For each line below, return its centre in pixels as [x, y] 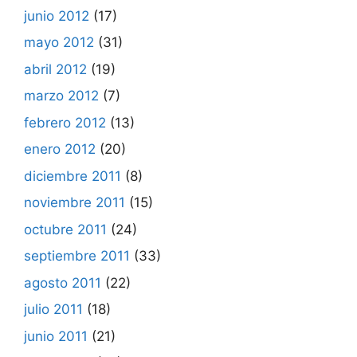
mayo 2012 [59, 42]
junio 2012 [57, 16]
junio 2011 [56, 336]
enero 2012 [60, 149]
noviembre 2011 [75, 202]
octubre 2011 [65, 229]
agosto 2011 [63, 282]
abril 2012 [55, 69]
